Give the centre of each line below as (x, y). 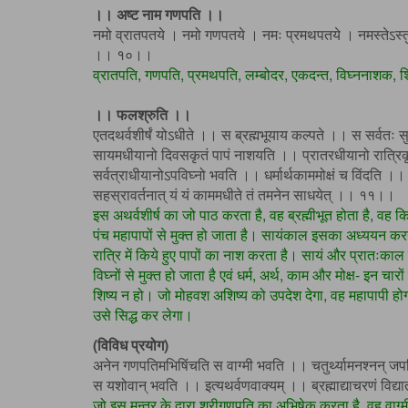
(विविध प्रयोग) (131, 345)
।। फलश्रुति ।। (142, 115)
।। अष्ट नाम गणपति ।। (158, 15)
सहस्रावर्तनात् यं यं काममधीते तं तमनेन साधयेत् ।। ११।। (244, 195)
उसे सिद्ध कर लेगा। (143, 315)
